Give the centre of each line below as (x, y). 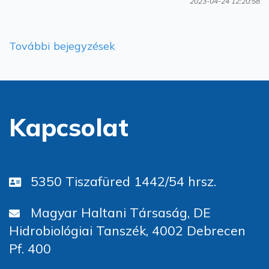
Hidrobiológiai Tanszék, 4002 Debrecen (127, 230)
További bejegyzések (62, 46)
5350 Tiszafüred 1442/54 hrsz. (123, 181)
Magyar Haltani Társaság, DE (121, 212)
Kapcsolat (69, 127)
